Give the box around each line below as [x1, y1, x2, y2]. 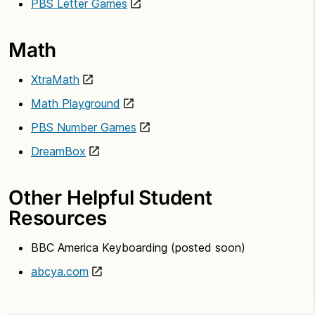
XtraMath [31, 72, 79, 86]
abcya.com [31, 264, 89, 278]
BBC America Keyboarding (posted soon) [31, 240, 245, 255]
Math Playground [31, 96, 120, 110]
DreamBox [31, 143, 86, 158]
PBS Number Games [31, 120, 136, 134]
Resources [8, 205, 108, 230]
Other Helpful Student [8, 185, 212, 210]
